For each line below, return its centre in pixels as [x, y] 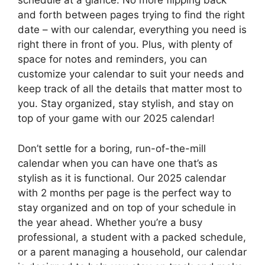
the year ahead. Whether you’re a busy [110, 222]
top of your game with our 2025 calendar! [116, 119]
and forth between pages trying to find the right [131, 15]
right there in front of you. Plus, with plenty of [125, 45]
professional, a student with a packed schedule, [132, 237]
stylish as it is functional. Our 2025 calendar [122, 178]
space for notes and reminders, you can [112, 59]
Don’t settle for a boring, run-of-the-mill [112, 148]
